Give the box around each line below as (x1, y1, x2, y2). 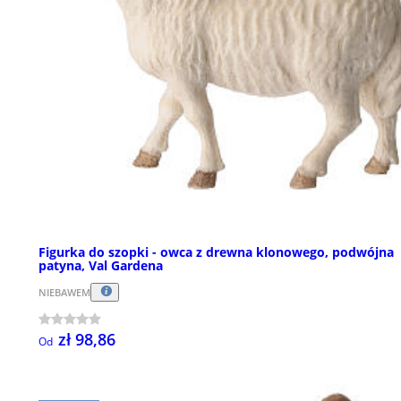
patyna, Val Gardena (38, 256, 163, 274)
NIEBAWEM (38, 285, 90, 299)
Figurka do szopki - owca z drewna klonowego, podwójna (38, 243, 394, 260)
